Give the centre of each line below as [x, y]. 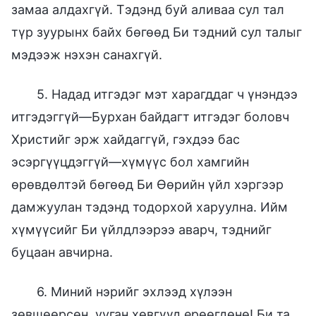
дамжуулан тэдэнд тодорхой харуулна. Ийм [150, 207]
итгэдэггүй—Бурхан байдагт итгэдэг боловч [150, 116]
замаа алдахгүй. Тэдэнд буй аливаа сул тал [148, 9]
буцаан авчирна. [62, 252]
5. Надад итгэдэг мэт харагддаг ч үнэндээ [167, 94]
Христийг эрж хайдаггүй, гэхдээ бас [126, 139]
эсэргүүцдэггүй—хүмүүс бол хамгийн [130, 162]
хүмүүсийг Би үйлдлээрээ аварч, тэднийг [141, 229]
